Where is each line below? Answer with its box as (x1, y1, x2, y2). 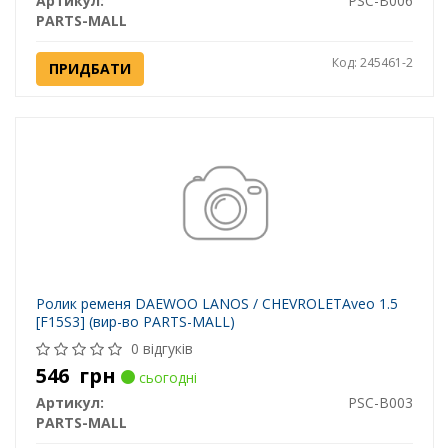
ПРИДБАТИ (48, 59, 131, 79)
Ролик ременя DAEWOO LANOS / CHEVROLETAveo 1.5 (35, 294, 398, 314)
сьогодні (134, 368, 197, 388)
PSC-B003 (347, 393, 413, 413)
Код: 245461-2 (331, 54, 413, 72)
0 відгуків (130, 339, 193, 359)
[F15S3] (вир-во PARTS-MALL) (35, 312, 235, 332)
